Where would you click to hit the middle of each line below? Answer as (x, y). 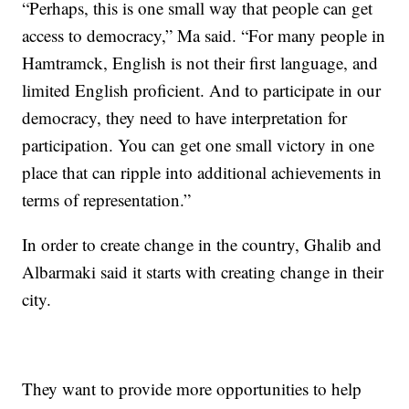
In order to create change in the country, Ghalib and (202, 244)
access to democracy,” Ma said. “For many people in (204, 35)
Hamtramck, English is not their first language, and (200, 62)
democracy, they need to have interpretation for (185, 117)
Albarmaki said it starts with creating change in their (203, 271)
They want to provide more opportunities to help (192, 388)
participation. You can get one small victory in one (199, 144)
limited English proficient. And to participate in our (202, 89)
